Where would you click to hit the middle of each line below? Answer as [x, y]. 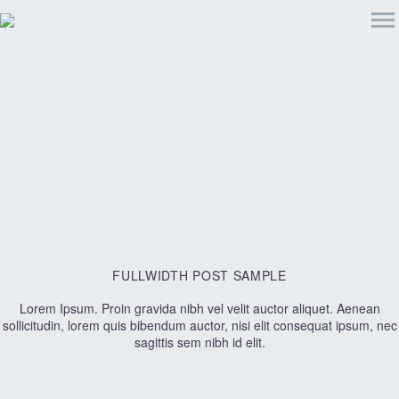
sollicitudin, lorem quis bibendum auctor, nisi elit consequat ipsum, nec [199, 325]
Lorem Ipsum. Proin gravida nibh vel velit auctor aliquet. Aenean [199, 308]
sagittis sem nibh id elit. [199, 342]
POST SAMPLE [237, 275]
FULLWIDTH [151, 275]
